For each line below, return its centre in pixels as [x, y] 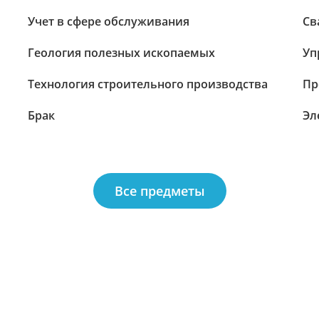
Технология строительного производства [148, 84]
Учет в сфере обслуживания [109, 21]
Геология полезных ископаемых [122, 53]
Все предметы [159, 190]
